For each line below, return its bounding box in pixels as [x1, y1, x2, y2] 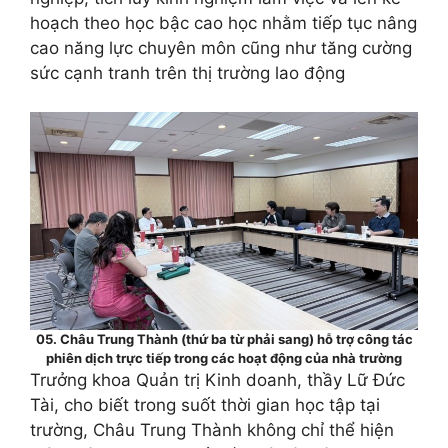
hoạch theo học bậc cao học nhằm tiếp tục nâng [30, 13, 417, 33]
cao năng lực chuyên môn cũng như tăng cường [30, 38, 412, 58]
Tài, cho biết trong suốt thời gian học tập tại [30, 394, 380, 415]
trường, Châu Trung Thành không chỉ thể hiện [30, 419, 394, 440]
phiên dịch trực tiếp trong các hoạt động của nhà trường [46, 349, 402, 366]
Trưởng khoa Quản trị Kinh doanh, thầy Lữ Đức [30, 369, 405, 390]
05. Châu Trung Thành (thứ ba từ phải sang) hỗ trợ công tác [35, 330, 413, 347]
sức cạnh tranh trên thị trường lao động [30, 63, 345, 83]
